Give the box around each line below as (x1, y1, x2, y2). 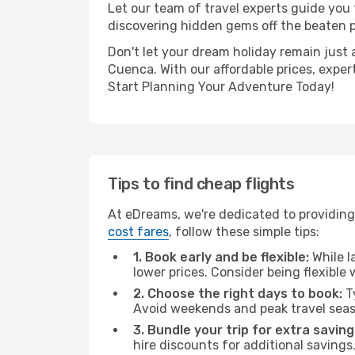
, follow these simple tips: (169, 224, 319, 239)
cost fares (108, 224, 169, 239)
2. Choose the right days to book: (133, 286, 342, 301)
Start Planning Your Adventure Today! (108, 79, 334, 94)
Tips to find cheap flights (108, 174, 295, 193)
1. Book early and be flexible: (133, 250, 309, 265)
